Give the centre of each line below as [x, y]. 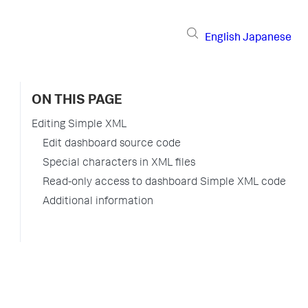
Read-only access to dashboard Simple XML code [164, 183]
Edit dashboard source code [112, 144]
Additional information [98, 202]
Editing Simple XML [79, 125]
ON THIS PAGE [77, 101]
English [223, 38]
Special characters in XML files [119, 164]
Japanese [267, 38]
